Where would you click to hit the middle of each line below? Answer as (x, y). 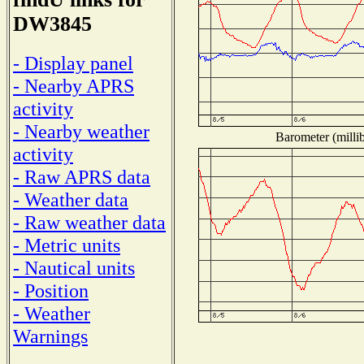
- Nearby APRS (74, 85)
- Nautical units (74, 267)
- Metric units (67, 245)
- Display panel (73, 63)
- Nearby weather (81, 131)
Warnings (50, 336)
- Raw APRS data (82, 176)
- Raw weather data (89, 222)
